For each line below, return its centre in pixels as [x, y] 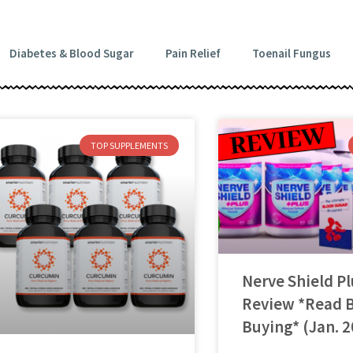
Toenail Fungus [291, 54]
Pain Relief [193, 54]
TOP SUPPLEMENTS [129, 145]
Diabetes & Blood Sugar [71, 54]
